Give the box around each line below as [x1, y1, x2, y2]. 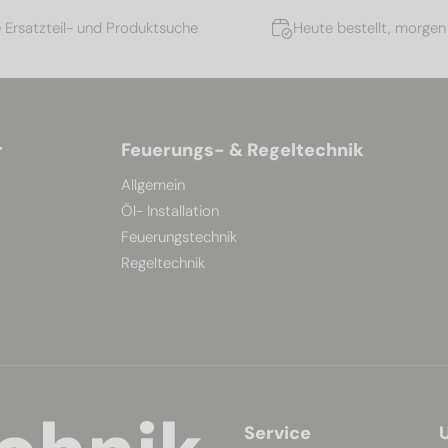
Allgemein [121, 175, 185, 196]
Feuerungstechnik [121, 227, 237, 248]
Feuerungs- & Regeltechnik [121, 138, 364, 163]
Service [244, 421, 311, 446]
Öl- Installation [121, 201, 219, 222]
